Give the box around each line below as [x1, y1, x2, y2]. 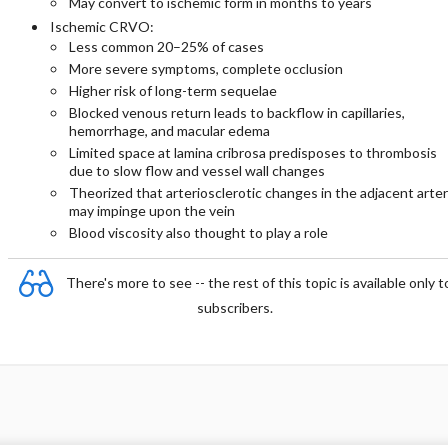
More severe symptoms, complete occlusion [68, 60, 343, 77]
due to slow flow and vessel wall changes [68, 162, 325, 179]
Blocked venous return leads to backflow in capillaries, [68, 104, 405, 121]
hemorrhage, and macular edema [68, 122, 270, 139]
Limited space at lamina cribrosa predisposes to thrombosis [68, 144, 437, 161]
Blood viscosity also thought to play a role [68, 224, 328, 241]
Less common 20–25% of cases [68, 38, 264, 55]
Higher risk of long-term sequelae [68, 82, 277, 99]
